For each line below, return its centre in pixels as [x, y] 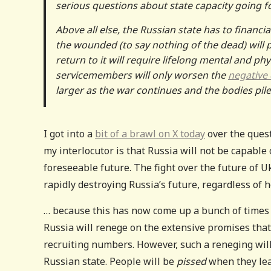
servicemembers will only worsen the [142, 75]
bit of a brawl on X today [150, 133]
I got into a [69, 133]
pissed [191, 261]
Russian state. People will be [110, 261]
